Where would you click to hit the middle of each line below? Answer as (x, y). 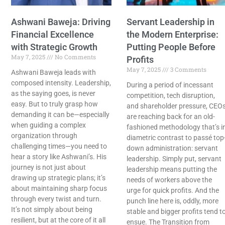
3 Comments (188, 70)
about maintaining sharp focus (59, 189)
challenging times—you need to (59, 146)
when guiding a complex (48, 125)
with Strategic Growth (54, 47)
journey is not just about (48, 167)
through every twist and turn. (56, 199)
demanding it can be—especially (60, 115)
